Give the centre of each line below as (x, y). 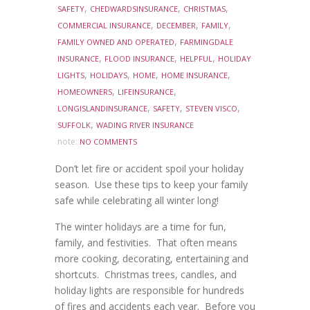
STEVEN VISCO (211, 109)
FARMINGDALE (207, 42)
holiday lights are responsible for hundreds (149, 291)
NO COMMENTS (108, 142)
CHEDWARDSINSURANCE (134, 9)
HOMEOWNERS (85, 92)
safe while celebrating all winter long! (137, 201)
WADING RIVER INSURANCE (145, 125)
